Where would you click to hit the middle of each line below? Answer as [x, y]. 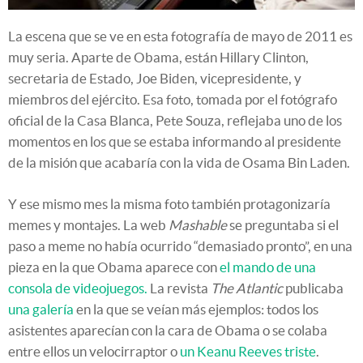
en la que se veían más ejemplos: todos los [196, 310]
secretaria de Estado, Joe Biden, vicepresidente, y [155, 79]
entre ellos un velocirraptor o [94, 352]
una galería [41, 310]
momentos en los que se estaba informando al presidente [175, 142]
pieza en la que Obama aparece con [114, 267]
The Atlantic [247, 288]
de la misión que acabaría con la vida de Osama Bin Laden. [179, 163]
